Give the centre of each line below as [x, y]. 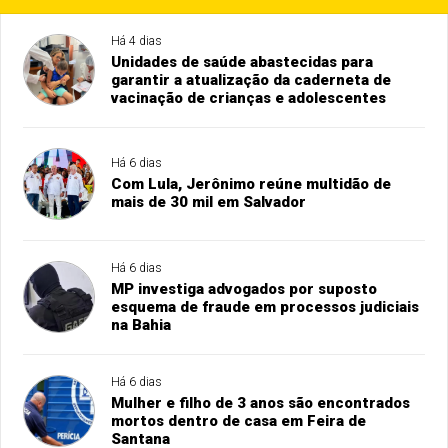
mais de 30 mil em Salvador [209, 202]
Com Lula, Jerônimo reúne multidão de [251, 184]
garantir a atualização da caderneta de [251, 80]
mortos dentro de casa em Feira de [239, 421]
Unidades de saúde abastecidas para [242, 62]
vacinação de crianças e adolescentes [249, 98]
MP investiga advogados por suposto [244, 289]
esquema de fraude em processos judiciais [265, 307]
